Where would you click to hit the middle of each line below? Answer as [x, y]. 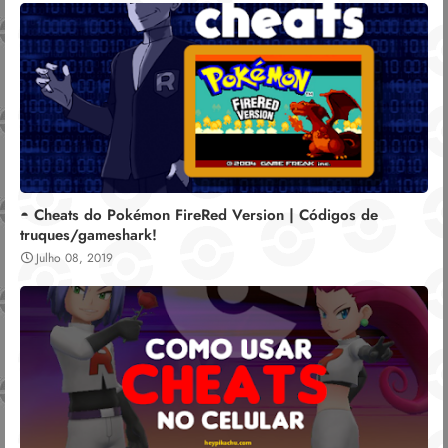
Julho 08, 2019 [74, 257]
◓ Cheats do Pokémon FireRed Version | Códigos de [199, 214]
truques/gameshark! [88, 234]
